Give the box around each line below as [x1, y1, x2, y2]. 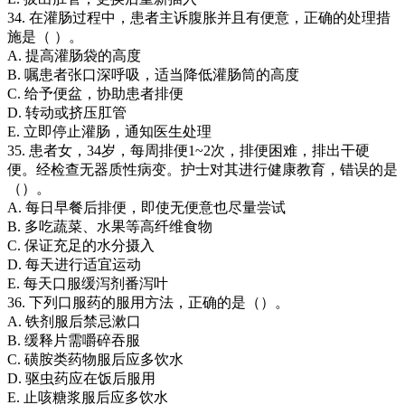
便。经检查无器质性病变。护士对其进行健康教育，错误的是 [7, 161, 398, 177]
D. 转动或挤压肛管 [7, 104, 127, 120]
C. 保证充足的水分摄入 [7, 237, 155, 253]
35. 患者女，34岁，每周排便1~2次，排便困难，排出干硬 [7, 142, 370, 158]
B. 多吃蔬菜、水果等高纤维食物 [7, 218, 212, 234]
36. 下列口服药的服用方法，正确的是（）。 [7, 294, 289, 310]
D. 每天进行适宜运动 [7, 256, 141, 272]
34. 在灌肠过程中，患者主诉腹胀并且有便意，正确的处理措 [7, 9, 391, 25]
